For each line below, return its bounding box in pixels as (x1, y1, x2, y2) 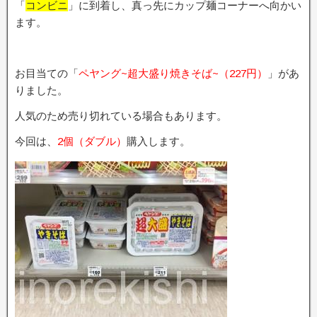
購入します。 (127, 135, 190, 147)
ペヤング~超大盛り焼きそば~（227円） (79, 67, 267, 79)
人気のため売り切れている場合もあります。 (15, 110, 227, 122)
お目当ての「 (15, 67, 79, 79)
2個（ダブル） (57, 135, 127, 147)
